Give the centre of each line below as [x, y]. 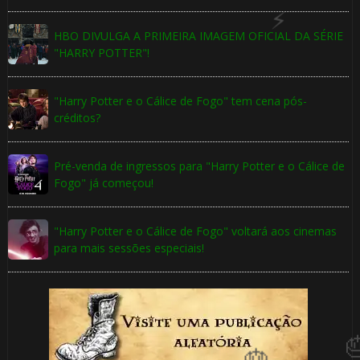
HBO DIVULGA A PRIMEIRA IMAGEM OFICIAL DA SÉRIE [198, 36]
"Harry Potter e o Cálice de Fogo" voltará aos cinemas [195, 231]
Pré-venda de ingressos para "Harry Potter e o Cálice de [199, 166]
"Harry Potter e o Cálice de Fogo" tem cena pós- [180, 101]
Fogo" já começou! [103, 183]
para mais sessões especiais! [129, 248]
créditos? [77, 118]
